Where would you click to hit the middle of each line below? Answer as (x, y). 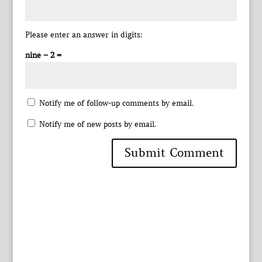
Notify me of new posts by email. (97, 124)
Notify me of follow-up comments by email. (116, 103)
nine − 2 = (43, 55)
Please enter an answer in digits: (84, 35)
